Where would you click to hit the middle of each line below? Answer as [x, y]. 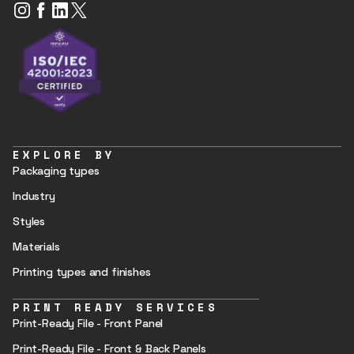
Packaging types [56, 170]
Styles [29, 221]
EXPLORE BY [64, 154]
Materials [36, 246]
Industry [34, 196]
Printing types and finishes [82, 271]
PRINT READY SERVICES [115, 307]
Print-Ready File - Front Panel [88, 323]
